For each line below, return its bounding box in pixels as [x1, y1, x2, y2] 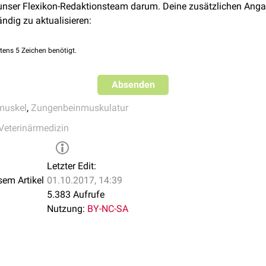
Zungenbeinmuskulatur [31, 102, 128, 113]
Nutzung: [47, 203, 85, 214]
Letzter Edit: [47, 160, 96, 172]
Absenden [111, 79, 155, 90]
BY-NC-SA [87, 203, 128, 214]
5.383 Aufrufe [47, 189, 104, 200]
